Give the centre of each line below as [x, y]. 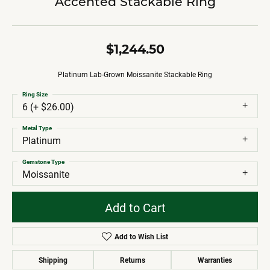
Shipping [53, 260]
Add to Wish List [141, 237]
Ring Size [35, 94]
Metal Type [37, 128]
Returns [132, 260]
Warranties [215, 260]
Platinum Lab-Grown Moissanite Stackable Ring [135, 74]
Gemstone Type [43, 162]
